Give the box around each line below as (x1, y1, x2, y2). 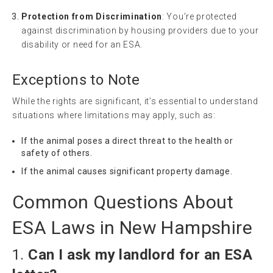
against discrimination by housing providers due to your (21, 26, 259, 36)
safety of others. (21, 148, 93, 158)
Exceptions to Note (12, 71, 140, 89)
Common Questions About (12, 191, 234, 213)
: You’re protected (162, 12, 237, 22)
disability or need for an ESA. (21, 40, 143, 50)
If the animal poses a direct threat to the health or (21, 136, 233, 146)
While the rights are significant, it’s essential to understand (12, 96, 258, 107)
